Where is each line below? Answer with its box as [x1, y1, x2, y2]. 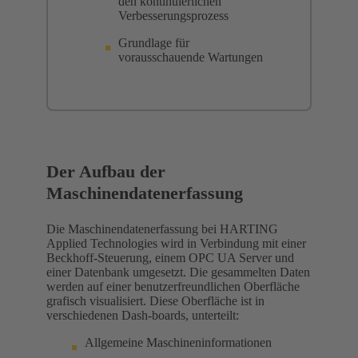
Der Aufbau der [46, 161, 165, 182]
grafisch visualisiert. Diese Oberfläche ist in [46, 293, 265, 308]
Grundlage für [118, 35, 189, 50]
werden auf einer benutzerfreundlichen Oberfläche [46, 279, 300, 293]
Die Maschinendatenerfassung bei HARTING [46, 221, 278, 236]
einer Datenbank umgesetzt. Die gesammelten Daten [46, 265, 310, 279]
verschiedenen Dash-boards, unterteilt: [46, 308, 239, 322]
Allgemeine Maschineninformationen [85, 335, 272, 349]
